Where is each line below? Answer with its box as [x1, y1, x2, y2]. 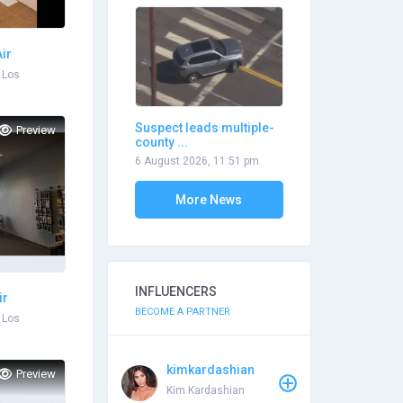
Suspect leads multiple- [134, 121, 274, 135]
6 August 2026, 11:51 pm [134, 155, 259, 167]
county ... [134, 135, 188, 149]
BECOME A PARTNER [134, 306, 230, 318]
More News [175, 193, 243, 207]
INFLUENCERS [134, 284, 217, 299]
